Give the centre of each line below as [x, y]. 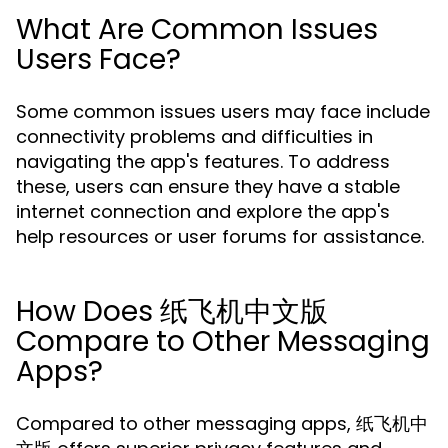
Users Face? [98, 59]
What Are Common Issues [197, 29]
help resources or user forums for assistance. [220, 236]
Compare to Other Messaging [223, 341]
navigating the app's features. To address [203, 161]
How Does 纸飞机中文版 [172, 311]
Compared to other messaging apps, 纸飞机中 [222, 423]
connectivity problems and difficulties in [194, 136]
